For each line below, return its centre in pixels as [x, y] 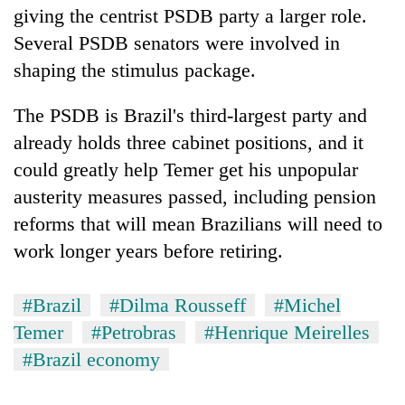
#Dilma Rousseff [178, 305]
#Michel [307, 305]
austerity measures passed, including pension [195, 196]
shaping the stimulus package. [135, 70]
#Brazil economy [91, 359]
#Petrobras [134, 332]
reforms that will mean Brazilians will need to [198, 223]
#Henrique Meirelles [287, 332]
